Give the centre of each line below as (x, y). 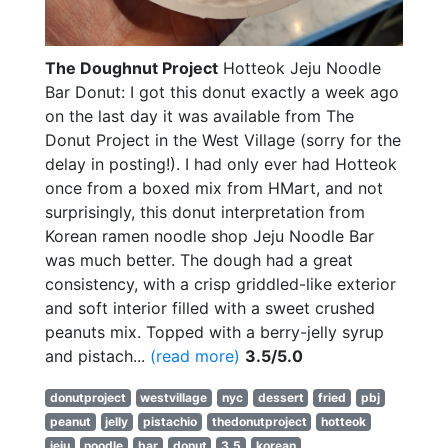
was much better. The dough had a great (199, 259)
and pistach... (97, 355)
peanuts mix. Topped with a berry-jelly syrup (214, 331)
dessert (280, 397)
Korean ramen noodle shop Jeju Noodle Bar (209, 235)
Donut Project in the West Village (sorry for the (223, 139)
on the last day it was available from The (199, 115)
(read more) (195, 355)
